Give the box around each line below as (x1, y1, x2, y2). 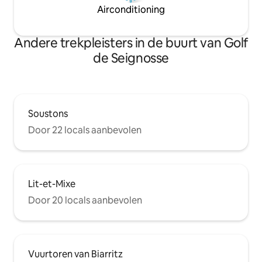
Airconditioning (97, 3, 165, 16)
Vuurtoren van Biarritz (28, 247, 123, 260)
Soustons (28, 107, 68, 120)
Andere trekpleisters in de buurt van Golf (14, 34, 248, 51)
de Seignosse (93, 49, 169, 67)
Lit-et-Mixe (28, 177, 75, 190)
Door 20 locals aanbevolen (28, 194, 142, 206)
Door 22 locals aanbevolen (28, 123, 142, 136)
